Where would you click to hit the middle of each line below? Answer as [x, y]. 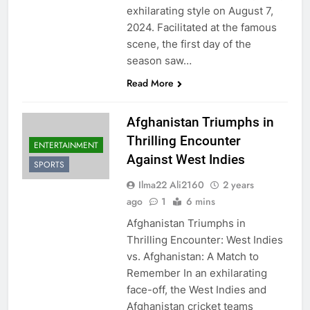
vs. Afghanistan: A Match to [192, 256]
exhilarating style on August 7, [200, 10]
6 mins [200, 201]
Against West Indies [185, 159]
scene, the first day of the [189, 44]
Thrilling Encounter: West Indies [204, 239]
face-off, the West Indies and [196, 289]
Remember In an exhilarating [197, 273]
